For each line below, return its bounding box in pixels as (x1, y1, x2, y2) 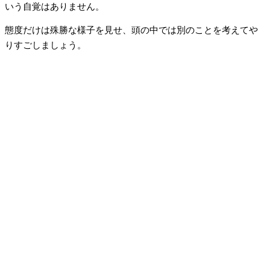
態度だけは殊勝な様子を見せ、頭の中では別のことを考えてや (5, 25, 258, 36)
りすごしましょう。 (5, 40, 86, 51)
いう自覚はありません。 (5, 1, 104, 11)
